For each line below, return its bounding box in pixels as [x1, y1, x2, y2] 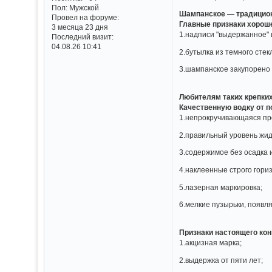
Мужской [67, 4, 99, 12]
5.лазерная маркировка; [179, 183, 263, 191]
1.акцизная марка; [179, 238, 242, 246]
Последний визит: [51, 33, 114, 41]
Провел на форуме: [51, 13, 119, 22]
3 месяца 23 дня [51, 23, 108, 32]
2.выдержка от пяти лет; [179, 256, 263, 264]
